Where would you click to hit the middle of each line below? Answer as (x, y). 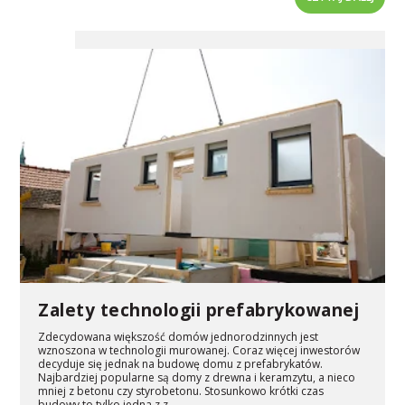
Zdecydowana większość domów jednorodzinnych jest (179, 336)
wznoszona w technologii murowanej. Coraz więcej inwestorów (199, 350)
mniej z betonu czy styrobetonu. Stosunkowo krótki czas (181, 391)
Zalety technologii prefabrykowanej (199, 310)
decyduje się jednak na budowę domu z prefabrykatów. (181, 363)
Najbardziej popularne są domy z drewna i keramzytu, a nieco (197, 377)
